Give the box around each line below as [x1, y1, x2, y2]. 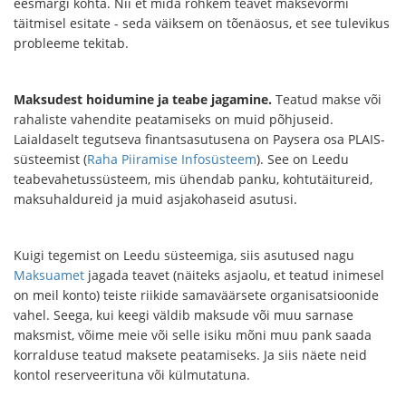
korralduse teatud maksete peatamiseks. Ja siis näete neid [14, 346, 367, 363]
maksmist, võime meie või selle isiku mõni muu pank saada [14, 326, 372, 343]
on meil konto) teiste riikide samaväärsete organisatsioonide [14, 286, 379, 304]
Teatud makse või [272, 91, 382, 108]
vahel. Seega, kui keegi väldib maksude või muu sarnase [14, 306, 353, 324]
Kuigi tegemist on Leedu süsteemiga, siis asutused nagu [14, 246, 354, 264]
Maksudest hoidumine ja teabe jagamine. [14, 91, 272, 108]
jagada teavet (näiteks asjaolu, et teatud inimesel [84, 266, 384, 284]
